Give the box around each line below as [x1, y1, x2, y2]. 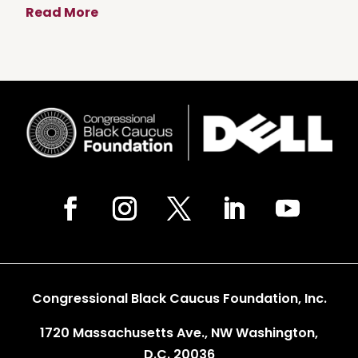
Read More [26, 2, 98, 22]
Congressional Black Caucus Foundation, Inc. [31, 288, 327, 308]
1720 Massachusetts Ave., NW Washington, [40, 323, 318, 342]
